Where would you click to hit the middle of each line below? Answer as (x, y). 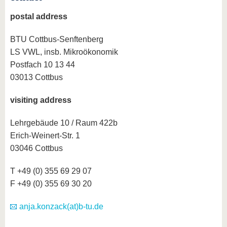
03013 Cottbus (36, 77)
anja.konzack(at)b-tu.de (61, 206)
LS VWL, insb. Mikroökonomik (64, 52)
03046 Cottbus (36, 148)
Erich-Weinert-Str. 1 (45, 136)
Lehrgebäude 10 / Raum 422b (64, 123)
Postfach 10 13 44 (43, 65)
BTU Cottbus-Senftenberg (57, 39)
